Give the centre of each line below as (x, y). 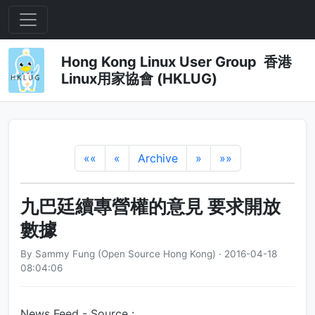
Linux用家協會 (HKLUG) (139, 79)
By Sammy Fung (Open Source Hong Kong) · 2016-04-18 (149, 254)
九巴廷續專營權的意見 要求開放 (150, 206)
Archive (157, 158)
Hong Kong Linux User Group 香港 (176, 62)
